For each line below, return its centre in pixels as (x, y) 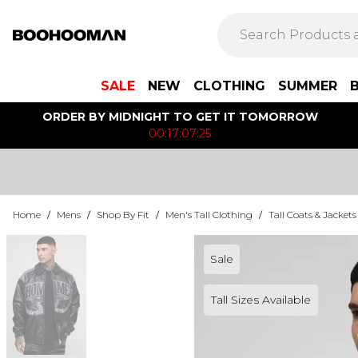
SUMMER (308, 86)
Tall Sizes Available (261, 300)
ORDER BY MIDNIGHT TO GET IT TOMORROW (180, 117)
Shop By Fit (123, 215)
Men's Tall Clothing (209, 215)
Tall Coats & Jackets (312, 215)
